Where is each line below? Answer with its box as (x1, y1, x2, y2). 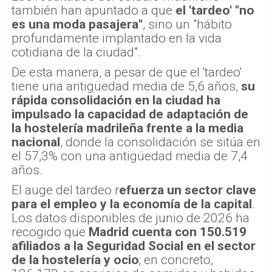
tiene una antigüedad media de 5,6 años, (12, 78, 241, 93)
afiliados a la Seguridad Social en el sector (12, 238, 256, 253)
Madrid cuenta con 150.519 (89, 224, 246, 239)
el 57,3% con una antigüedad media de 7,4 (12, 148, 248, 163)
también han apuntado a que (12, 2, 175, 18)
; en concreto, (139, 252, 213, 267)
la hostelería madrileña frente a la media (12, 120, 243, 135)
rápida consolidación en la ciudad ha (12, 92, 220, 107)
